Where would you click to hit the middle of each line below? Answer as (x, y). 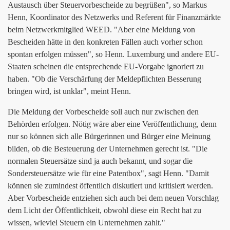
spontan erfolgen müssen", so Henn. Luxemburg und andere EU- (113, 54)
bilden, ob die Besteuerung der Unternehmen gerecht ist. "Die (108, 149)
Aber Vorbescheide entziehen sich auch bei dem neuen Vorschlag (113, 198)
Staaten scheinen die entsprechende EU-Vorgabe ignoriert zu (106, 66)
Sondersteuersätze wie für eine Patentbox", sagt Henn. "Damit (108, 173)
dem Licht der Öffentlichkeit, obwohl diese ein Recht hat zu (104, 210)
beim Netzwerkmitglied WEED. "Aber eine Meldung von (101, 30)
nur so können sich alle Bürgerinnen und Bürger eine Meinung (109, 136)
